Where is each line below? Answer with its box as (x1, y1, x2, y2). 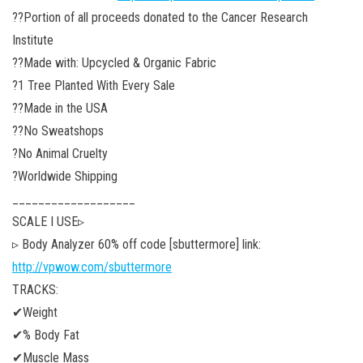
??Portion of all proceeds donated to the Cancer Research (12, 9, 308, 25)
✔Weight (12, 304, 58, 320)
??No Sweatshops (12, 122, 104, 139)
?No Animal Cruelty (12, 145, 108, 161)
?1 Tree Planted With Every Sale (12, 77, 175, 93)
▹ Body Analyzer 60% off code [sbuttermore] (12, 236, 242, 252)
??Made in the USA (12, 100, 108, 116)
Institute (12, 32, 53, 48)
